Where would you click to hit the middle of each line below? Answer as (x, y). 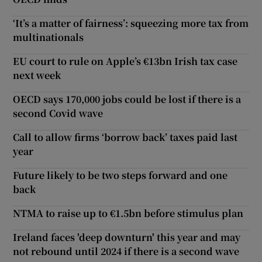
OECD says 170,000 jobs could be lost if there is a (127, 99)
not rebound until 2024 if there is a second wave (126, 251)
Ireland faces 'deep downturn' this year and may (127, 237)
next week (37, 75)
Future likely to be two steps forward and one (120, 175)
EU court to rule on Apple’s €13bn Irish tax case (125, 61)
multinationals (49, 37)
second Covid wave (58, 113)
